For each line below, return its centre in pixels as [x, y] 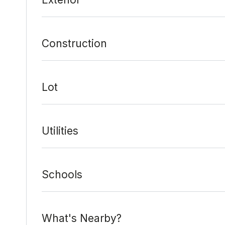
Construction [74, 43]
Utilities [60, 131]
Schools [62, 174]
